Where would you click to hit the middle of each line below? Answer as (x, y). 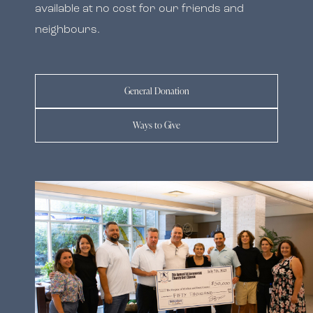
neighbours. (67, 30)
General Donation (156, 90)
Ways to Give (156, 125)
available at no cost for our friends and (139, 9)
